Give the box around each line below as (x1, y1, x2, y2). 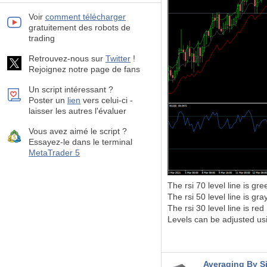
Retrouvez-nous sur (29, 54, 105, 63)
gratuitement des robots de (29, 23, 131, 32)
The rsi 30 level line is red (167, 203, 264, 213)
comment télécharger (45, 12, 126, 21)
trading (29, 33, 55, 43)
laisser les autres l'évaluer (29, 106, 126, 116)
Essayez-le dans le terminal (29, 137, 132, 147)
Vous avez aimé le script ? (29, 126, 127, 136)
